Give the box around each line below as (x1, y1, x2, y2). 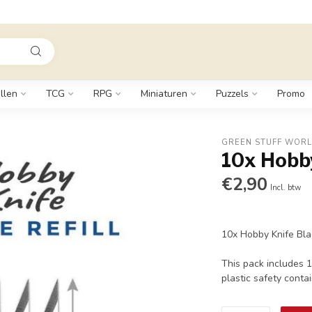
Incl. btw (270, 182, 302, 193)
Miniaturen (140, 87, 187, 100)
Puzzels (215, 87, 249, 100)
